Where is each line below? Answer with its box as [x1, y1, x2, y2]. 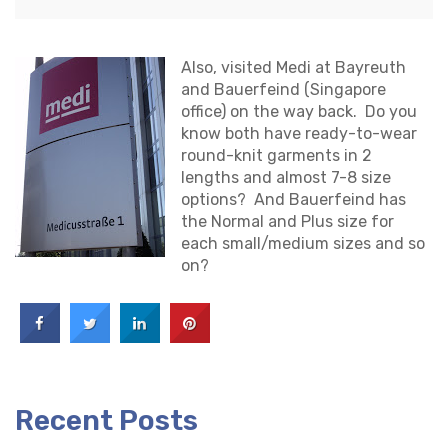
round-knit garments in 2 [181, 146, 372, 165]
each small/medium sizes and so [181, 234, 425, 253]
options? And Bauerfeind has [181, 190, 406, 209]
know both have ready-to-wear [181, 124, 417, 143]
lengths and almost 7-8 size [181, 168, 391, 187]
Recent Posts [15, 404, 198, 437]
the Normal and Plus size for [181, 212, 394, 231]
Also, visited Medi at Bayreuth [181, 58, 406, 77]
